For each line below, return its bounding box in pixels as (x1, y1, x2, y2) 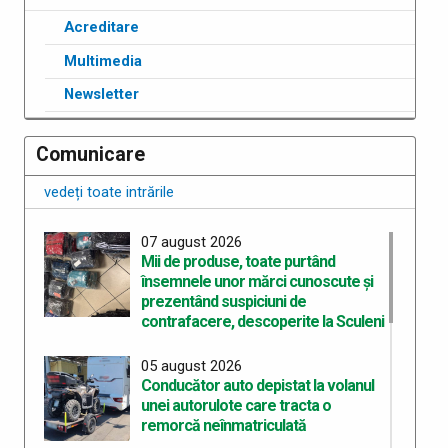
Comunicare (36, 142, 146, 166)
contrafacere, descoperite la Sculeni (140, 311, 384, 331)
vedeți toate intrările (44, 182, 175, 201)
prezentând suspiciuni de (140, 291, 306, 311)
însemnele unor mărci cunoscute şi (140, 271, 373, 291)
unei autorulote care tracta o (140, 395, 331, 415)
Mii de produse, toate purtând (140, 251, 335, 271)
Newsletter (64, 85, 140, 104)
